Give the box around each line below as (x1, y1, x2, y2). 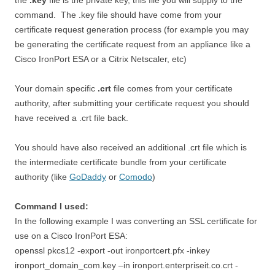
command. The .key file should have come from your (15, 10, 222, 20)
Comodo (119, 172, 152, 182)
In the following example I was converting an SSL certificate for (15, 216, 257, 226)
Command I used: (15, 201, 88, 211)
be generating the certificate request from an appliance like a (15, 39, 250, 49)
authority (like (15, 172, 69, 182)
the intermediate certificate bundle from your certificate (15, 157, 227, 167)
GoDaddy (69, 172, 106, 182)
